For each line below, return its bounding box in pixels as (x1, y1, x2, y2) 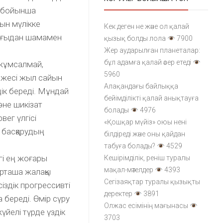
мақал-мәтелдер (104, 166, 154, 174)
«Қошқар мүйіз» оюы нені (104, 118, 187, 126)
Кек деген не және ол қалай (104, 22, 190, 31)
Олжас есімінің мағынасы (104, 202, 189, 210)
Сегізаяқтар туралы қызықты (104, 178, 201, 186)
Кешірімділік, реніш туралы (104, 154, 191, 162)
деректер (104, 190, 133, 198)
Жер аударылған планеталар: (104, 46, 201, 55)
